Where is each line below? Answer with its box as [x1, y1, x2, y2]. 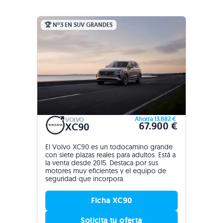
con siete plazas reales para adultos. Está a [45, 150, 176, 160]
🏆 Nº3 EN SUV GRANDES [45, 20, 112, 29]
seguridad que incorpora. [45, 174, 124, 184]
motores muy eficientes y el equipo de [45, 166, 166, 176]
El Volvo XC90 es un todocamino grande [45, 142, 173, 152]
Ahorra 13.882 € [135, 115, 178, 123]
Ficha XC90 [91, 195, 132, 206]
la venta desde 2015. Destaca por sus [45, 158, 158, 168]
